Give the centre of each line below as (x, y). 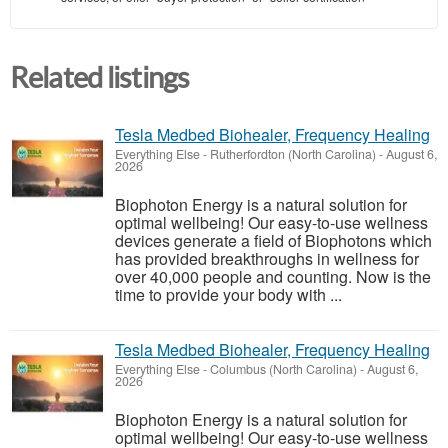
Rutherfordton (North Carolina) (293, 154)
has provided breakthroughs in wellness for (267, 259)
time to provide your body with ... (228, 295)
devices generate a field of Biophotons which (273, 241)
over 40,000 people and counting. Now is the (273, 277)
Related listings (100, 78)
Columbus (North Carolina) (283, 369)
